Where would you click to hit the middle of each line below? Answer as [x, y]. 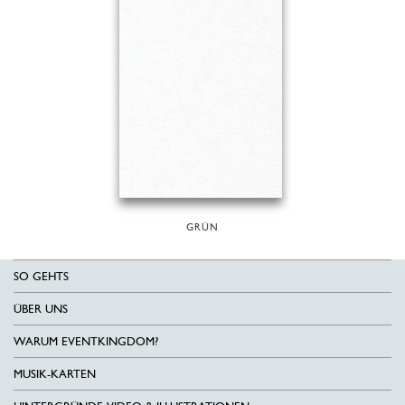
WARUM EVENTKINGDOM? [86, 341]
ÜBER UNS [41, 309]
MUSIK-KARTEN [55, 374]
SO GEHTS [41, 276]
